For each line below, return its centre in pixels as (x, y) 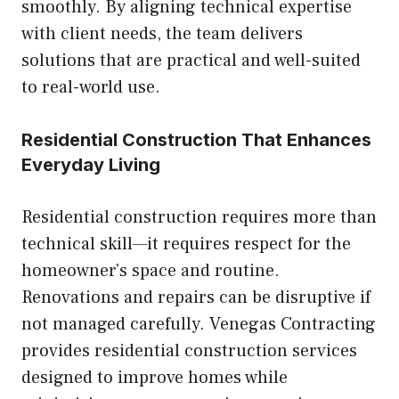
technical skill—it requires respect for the (186, 244)
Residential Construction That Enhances (196, 140)
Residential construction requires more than (199, 218)
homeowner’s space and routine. (151, 271)
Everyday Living (91, 165)
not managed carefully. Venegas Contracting (199, 325)
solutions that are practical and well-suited (191, 61)
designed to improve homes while (155, 378)
